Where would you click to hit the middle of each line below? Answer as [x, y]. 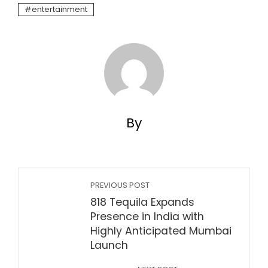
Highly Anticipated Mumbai [161, 231]
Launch [109, 245]
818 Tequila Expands [142, 202]
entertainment [60, 9]
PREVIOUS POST [120, 185]
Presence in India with [147, 217]
